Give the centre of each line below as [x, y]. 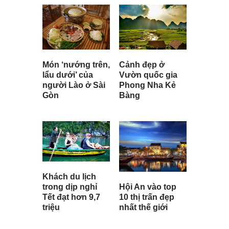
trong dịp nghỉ [70, 187]
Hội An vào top [148, 187]
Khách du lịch [69, 177]
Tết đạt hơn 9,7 [71, 197]
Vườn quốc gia [148, 75]
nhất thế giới [143, 208]
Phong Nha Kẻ [147, 85]
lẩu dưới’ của [68, 75]
